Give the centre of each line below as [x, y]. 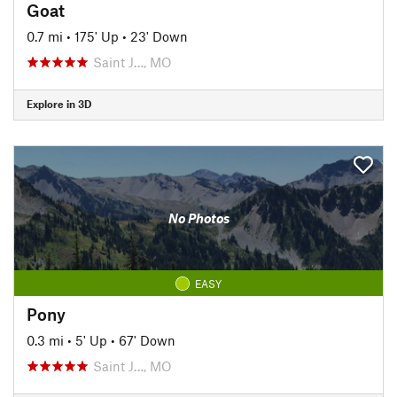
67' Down [147, 340]
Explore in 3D [59, 104]
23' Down [159, 36]
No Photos [198, 218]
